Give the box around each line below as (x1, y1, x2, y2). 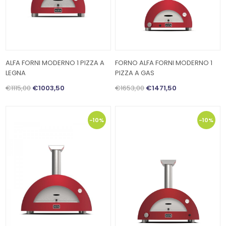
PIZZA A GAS (115, 68, 155, 78)
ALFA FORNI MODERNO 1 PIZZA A (6, 58, 105, 68)
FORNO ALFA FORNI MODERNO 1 (115, 58, 213, 68)
